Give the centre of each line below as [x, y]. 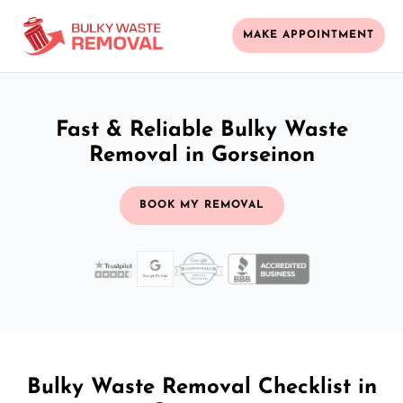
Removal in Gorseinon [201, 155]
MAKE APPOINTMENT [309, 36]
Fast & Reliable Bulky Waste [201, 130]
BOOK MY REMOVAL [201, 205]
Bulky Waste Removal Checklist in [201, 387]
